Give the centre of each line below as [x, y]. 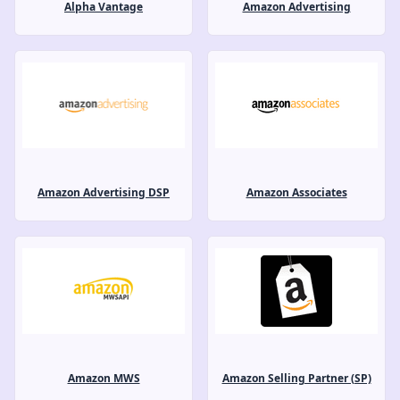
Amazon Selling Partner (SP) [296, 378]
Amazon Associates [296, 192]
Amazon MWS [104, 378]
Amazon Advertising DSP [104, 192]
